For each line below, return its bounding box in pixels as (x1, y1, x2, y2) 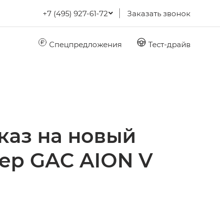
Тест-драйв (146, 39, 191, 49)
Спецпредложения (47, 39, 122, 49)
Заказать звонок (127, 8, 191, 18)
